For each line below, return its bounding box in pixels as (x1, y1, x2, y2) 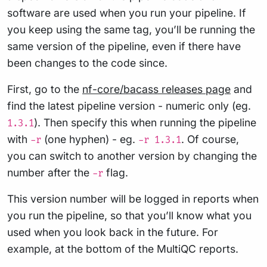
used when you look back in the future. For (7, 226, 218, 239)
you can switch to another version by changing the (7, 150, 257, 163)
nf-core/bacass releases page (82, 83, 231, 96)
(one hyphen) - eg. (41, 133, 138, 146)
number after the (7, 166, 92, 179)
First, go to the (7, 83, 82, 96)
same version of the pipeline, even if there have (7, 40, 241, 53)
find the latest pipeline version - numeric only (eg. (7, 100, 251, 113)
